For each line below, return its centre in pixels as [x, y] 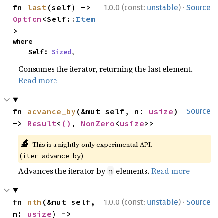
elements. [133, 171]
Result [42, 123]
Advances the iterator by [63, 171]
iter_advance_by [52, 155]
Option [27, 19]
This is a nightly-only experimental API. [92, 144]
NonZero [98, 123]
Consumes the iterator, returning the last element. [106, 68]
